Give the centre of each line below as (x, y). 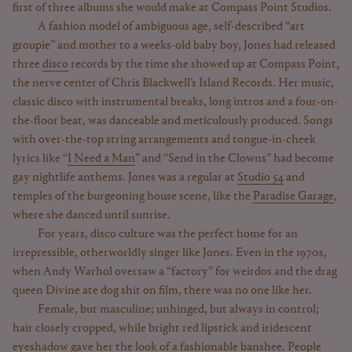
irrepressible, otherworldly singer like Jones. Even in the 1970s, (170, 253)
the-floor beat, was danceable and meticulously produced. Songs (173, 121)
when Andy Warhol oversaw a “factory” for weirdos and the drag (175, 272)
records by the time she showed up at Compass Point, (204, 64)
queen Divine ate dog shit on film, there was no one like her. (162, 291)
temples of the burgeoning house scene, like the (133, 196)
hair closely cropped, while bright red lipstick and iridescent (162, 328)
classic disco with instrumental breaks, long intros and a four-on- (175, 102)
